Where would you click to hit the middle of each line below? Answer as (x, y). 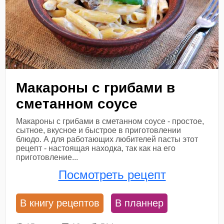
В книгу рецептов (60, 203)
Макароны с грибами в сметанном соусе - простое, (110, 121)
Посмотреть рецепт (112, 175)
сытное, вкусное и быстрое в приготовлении (99, 130)
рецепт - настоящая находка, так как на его (96, 148)
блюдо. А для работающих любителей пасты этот (107, 139)
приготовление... (47, 157)
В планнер (139, 203)
